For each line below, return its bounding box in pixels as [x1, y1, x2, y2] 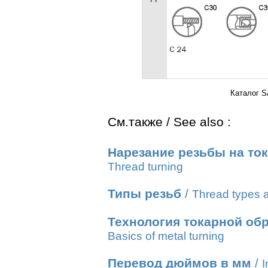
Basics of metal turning [108, 230, 224, 242]
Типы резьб [108, 187, 181, 201]
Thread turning [108, 160, 183, 173]
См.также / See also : [108, 115, 231, 129]
